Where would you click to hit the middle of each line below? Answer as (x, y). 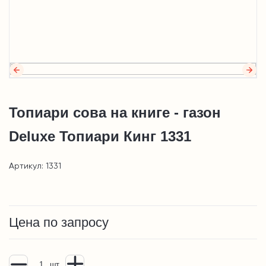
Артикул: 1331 (35, 167)
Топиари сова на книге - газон (115, 113)
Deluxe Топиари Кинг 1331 (100, 137)
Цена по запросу (59, 223)
